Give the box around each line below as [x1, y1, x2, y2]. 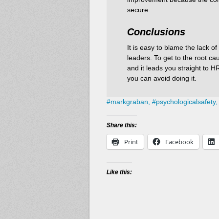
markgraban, [110, 98, 150, 106]
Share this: [107, 122, 137, 129]
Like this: [107, 168, 132, 175]
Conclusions [127, 26, 185, 37]
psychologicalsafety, [156, 98, 218, 106]
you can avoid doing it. [127, 74, 197, 82]
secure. [127, 5, 150, 14]
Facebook [165, 137, 194, 147]
